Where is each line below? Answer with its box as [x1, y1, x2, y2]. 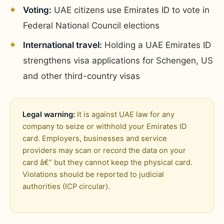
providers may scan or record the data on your [22, 145, 186, 155]
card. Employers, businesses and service [22, 133, 167, 143]
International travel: [23, 39, 102, 50]
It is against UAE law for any [75, 109, 174, 119]
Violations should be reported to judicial [22, 169, 164, 179]
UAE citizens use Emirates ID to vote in [51, 4, 209, 15]
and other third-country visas [23, 70, 140, 81]
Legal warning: [22, 109, 75, 119]
